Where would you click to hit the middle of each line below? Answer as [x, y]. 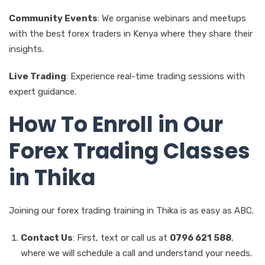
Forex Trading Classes [130, 151]
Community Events [53, 18]
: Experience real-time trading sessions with [156, 76]
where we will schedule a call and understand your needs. [136, 253]
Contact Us [47, 237]
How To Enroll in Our [116, 124]
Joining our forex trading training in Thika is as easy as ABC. [131, 210]
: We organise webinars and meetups [172, 18]
